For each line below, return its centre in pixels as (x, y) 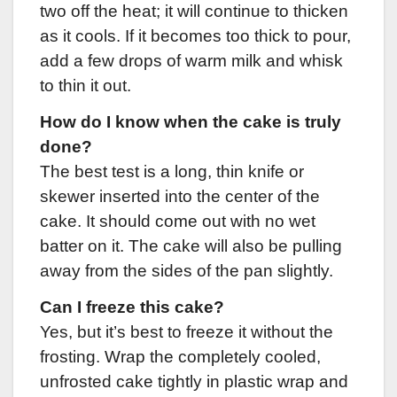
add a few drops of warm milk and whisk (191, 61)
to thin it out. (86, 86)
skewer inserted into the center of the (180, 196)
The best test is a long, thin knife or (172, 171)
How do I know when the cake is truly (191, 121)
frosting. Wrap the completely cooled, (180, 356)
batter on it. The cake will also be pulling (191, 245)
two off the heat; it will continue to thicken (194, 12)
